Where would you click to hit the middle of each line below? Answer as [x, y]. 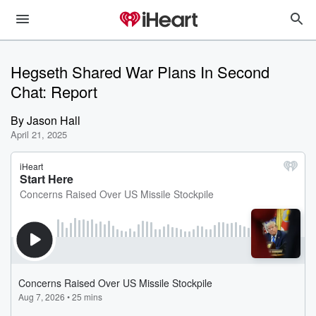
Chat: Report [54, 91]
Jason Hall [54, 120]
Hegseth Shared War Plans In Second [140, 72]
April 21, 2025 [39, 134]
